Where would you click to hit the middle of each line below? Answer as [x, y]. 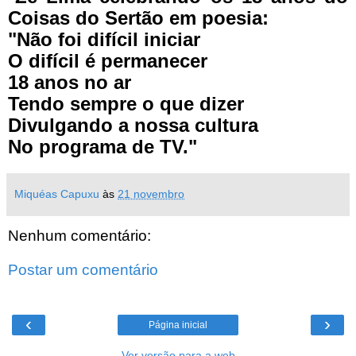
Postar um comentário [83, 270]
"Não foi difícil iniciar [104, 39]
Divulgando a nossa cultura [133, 125]
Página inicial [178, 325]
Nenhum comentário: [79, 235]
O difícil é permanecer [108, 60]
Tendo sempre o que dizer [126, 103]
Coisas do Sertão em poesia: [138, 17]
